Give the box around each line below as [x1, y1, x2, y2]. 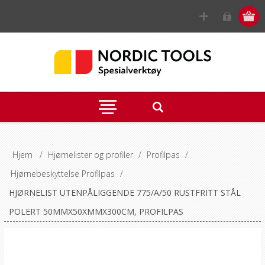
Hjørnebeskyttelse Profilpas [10, 168, 115, 179]
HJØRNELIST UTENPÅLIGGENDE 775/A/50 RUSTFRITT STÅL [8, 187, 241, 198]
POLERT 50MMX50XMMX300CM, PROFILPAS [8, 206, 183, 217]
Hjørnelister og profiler [47, 149, 133, 160]
